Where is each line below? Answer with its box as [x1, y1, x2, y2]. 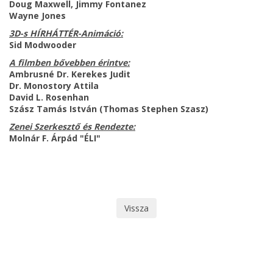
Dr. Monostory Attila [9, 79, 99, 91]
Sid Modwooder [9, 38, 76, 51]
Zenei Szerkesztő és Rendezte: [9, 120, 135, 132]
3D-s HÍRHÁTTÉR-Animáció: [9, 27, 123, 39]
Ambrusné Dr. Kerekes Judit [9, 68, 130, 80]
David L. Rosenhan [9, 91, 89, 103]
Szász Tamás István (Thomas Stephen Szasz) [9, 102, 208, 115]
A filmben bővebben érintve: [9, 56, 130, 68]
